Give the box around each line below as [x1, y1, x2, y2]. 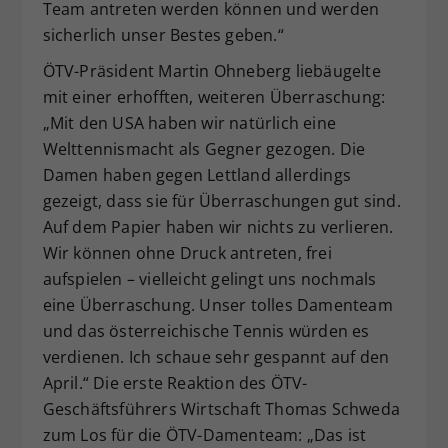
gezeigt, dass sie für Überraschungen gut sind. [42, 189, 401, 212]
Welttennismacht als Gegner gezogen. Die [42, 137, 366, 160]
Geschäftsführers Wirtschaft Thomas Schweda [42, 397, 400, 420]
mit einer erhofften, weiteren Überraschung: [42, 85, 386, 108]
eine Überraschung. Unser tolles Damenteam [42, 293, 393, 316]
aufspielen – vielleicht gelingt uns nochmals [42, 267, 377, 290]
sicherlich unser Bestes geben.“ [42, 23, 284, 46]
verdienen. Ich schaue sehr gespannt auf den [42, 345, 390, 368]
